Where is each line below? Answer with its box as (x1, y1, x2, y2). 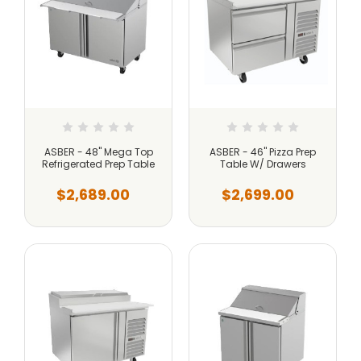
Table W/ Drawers (219, 157, 306, 172)
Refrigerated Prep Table (42, 157, 155, 172)
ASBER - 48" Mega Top (44, 145, 153, 160)
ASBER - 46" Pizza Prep (210, 145, 316, 160)
